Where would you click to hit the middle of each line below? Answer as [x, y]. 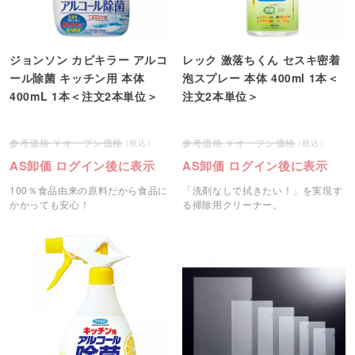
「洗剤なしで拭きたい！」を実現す [263, 190]
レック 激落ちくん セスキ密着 [261, 60]
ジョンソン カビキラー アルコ [89, 60]
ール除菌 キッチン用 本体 [77, 78]
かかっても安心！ [50, 204]
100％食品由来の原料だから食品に [89, 190]
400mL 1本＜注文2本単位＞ [84, 96]
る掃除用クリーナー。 [233, 204]
